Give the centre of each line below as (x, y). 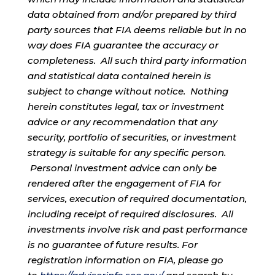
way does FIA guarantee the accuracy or (123, 45)
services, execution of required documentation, (137, 198)
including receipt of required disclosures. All (130, 214)
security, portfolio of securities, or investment (132, 137)
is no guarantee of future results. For (112, 244)
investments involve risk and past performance (137, 229)
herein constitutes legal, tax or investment (126, 106)
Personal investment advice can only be (122, 168)
